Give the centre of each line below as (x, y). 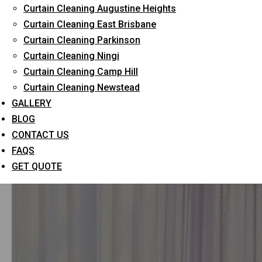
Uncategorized (168, 34)
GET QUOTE (37, 166)
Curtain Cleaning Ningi (71, 56)
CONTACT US (40, 135)
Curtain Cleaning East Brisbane (90, 24)
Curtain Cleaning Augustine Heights (100, 8)
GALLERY (32, 103)
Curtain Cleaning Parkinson (82, 40)
